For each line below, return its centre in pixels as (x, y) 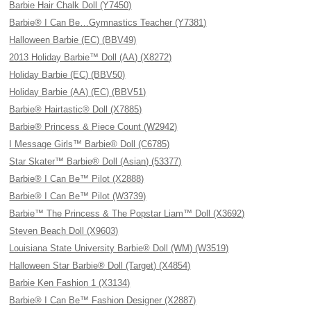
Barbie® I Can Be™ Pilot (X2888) (77, 179)
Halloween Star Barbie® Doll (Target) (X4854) (100, 266)
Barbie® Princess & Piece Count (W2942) (93, 127)
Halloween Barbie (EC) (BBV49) (73, 40)
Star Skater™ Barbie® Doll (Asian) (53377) (95, 161)
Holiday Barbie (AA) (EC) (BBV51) (78, 92)
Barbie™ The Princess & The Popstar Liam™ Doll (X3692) (127, 213)
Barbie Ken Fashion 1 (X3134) (70, 283)
